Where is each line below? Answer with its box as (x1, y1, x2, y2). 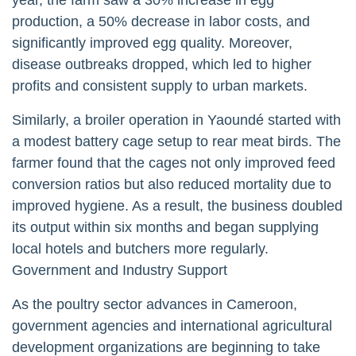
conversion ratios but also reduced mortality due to (12, 176, 331, 192)
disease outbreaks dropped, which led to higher (12, 56, 311, 72)
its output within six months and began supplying (12, 219, 319, 235)
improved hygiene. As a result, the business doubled (12, 197, 342, 214)
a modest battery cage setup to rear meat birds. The (12, 133, 341, 149)
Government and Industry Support (12, 261, 227, 278)
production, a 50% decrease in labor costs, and (12, 13, 310, 29)
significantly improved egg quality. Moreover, (12, 34, 292, 51)
